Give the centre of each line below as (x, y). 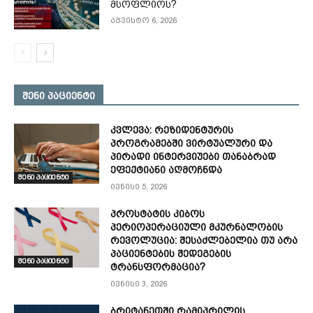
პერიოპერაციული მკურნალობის (197, 227)
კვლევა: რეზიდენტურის (172, 130)
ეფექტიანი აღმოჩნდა (167, 169)
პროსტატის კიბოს (158, 213)
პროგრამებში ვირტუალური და (192, 143)
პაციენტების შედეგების (171, 253)
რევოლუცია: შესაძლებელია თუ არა (204, 240)
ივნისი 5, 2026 (139, 187)
